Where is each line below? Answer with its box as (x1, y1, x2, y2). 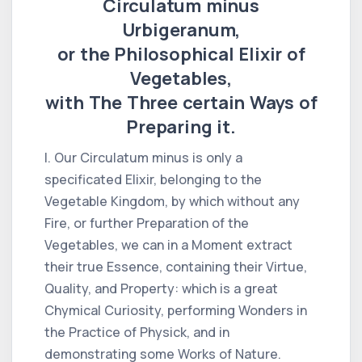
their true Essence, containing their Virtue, (44, 257, 307, 276)
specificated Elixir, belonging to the (44, 170, 262, 188)
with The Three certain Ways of (44, 90, 318, 115)
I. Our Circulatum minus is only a (44, 148, 242, 166)
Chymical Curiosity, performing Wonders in (44, 301, 307, 319)
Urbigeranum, (121, 17, 241, 42)
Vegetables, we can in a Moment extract (44, 235, 293, 254)
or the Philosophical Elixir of (57, 41, 305, 66)
